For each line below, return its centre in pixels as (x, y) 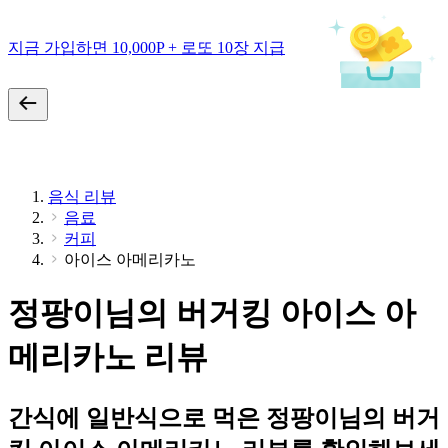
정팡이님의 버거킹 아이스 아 (212, 313)
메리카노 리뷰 (108, 357)
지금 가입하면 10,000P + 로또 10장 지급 (146, 47)
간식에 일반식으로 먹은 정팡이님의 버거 (224, 417)
